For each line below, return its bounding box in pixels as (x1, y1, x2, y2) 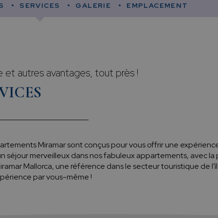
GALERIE (75, 1, 111, 10)
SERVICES (19, 1, 60, 10)
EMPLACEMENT (127, 1, 188, 10)
